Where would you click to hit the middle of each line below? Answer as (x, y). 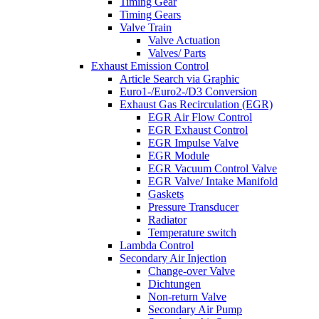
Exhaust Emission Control (150, 66)
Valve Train (146, 27)
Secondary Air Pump (195, 309)
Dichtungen (174, 284)
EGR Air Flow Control (200, 117)
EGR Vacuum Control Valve (213, 168)
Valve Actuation (184, 40)
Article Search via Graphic (179, 79)
